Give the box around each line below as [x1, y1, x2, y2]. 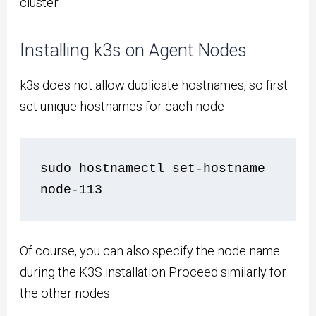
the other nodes [20, 285, 111, 300]
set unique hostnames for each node [20, 98, 225, 114]
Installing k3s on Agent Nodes [20, 40, 248, 61]
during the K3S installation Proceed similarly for [20, 264, 287, 279]
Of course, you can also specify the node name [20, 243, 281, 258]
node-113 [40, 183, 103, 197]
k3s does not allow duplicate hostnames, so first [20, 77, 288, 92]
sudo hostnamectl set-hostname [40, 162, 266, 176]
